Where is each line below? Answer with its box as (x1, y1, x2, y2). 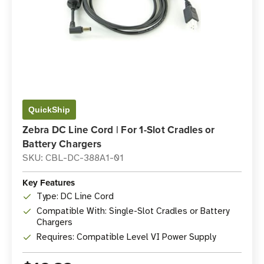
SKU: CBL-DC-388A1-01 (22, 152, 124, 164)
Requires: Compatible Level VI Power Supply (37, 232, 216, 242)
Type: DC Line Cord (37, 191, 114, 202)
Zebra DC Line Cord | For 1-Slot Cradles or (22, 123, 215, 137)
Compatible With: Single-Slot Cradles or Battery (37, 206, 229, 216)
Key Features (22, 176, 75, 189)
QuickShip (28, 105, 70, 114)
